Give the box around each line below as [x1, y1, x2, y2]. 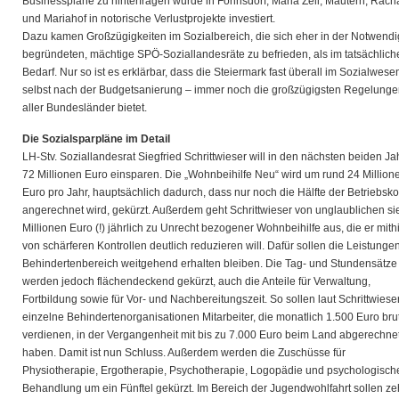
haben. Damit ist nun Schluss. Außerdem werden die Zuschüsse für [22, 346, 346, 359]
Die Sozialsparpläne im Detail [22, 133, 170, 145]
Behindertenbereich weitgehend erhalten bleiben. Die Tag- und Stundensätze [22, 257, 397, 270]
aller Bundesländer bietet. [22, 102, 147, 114]
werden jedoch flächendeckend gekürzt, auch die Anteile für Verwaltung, [22, 275, 370, 288]
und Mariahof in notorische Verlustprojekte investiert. [22, 12, 275, 25]
